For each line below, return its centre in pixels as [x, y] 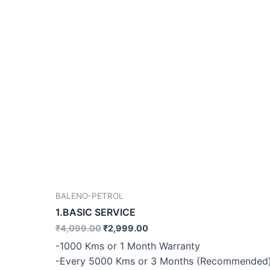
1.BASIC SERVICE [96, 212]
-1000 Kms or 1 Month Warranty [128, 246]
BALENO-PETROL [89, 196]
